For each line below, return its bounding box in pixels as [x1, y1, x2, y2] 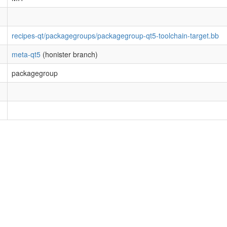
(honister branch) [41, 49, 98, 59]
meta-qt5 [12, 49, 41, 59]
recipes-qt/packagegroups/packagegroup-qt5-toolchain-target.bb [12, 30, 219, 41]
